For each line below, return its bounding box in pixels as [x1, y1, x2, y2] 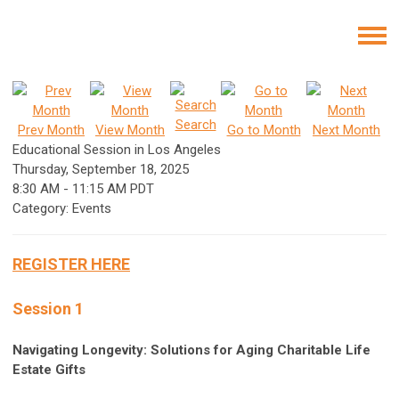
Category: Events [12, 200, 111, 216]
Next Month [313, 122, 380, 138]
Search [175, 117, 216, 133]
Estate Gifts [12, 362, 85, 378]
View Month [95, 122, 165, 138]
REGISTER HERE [12, 255, 130, 273]
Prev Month [18, 122, 85, 138]
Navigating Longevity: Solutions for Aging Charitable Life [12, 342, 370, 358]
